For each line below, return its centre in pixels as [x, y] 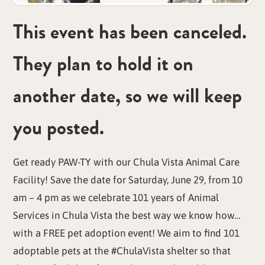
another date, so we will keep [128, 95]
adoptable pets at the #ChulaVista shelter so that [122, 251]
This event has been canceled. [130, 31]
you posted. [59, 127]
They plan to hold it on [104, 63]
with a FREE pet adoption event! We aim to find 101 [127, 233]
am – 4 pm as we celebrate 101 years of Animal [116, 198]
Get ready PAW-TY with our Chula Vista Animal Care [127, 162]
